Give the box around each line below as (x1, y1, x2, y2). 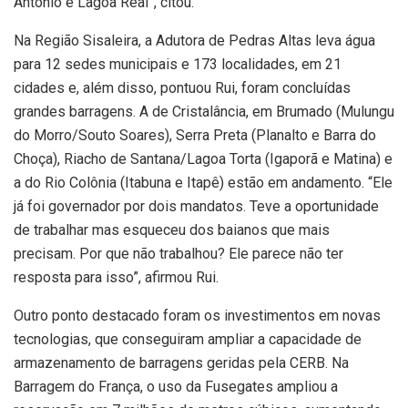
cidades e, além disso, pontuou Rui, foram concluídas (14, 78, 351, 97)
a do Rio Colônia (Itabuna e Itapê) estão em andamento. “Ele (14, 173, 393, 191)
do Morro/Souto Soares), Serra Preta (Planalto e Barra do (14, 126, 376, 144)
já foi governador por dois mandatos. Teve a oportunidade (14, 197, 379, 215)
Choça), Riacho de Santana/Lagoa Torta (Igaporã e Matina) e (14, 149, 393, 168)
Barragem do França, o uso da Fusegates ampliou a (14, 377, 338, 395)
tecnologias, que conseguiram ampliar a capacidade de (14, 330, 362, 348)
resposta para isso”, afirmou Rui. (14, 268, 219, 286)
